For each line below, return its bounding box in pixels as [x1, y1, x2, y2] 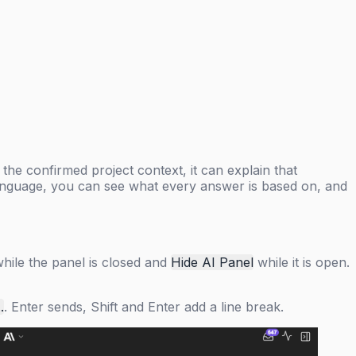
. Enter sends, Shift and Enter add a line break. [4, 299, 284, 315]
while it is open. [253, 254, 350, 271]
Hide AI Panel [171, 254, 253, 271]
